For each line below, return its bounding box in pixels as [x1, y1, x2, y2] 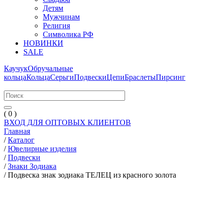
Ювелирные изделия [8, 145, 76, 153]
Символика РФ [43, 30, 93, 38]
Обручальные [28, 64, 73, 73]
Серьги [50, 73, 74, 81]
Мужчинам [43, 13, 80, 21]
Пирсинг [156, 73, 185, 81]
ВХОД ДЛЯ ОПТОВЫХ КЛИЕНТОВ [4, 118, 131, 127]
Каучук [4, 64, 28, 73]
